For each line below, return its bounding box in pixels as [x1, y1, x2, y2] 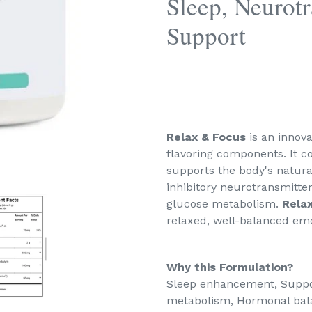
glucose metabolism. [166, 196, 282, 210]
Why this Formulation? [166, 260, 293, 274]
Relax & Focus [166, 130, 246, 143]
